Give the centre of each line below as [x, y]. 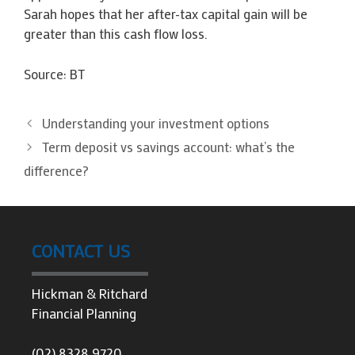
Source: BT [54, 73]
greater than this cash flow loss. [116, 33]
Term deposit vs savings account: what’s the [169, 146]
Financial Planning [84, 313]
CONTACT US [81, 250]
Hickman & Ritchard [90, 293]
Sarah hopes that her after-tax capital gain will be [166, 13]
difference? [56, 170]
